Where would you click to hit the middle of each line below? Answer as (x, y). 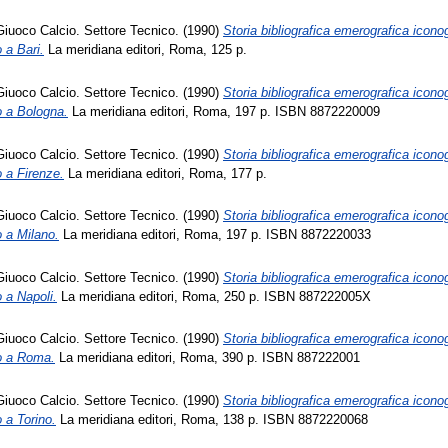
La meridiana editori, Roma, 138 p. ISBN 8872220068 (212, 420)
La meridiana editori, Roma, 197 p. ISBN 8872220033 (215, 235)
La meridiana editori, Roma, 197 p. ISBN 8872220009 (224, 112)
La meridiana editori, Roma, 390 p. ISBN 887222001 (207, 358)
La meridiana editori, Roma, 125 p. (145, 50)
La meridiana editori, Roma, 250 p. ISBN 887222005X (214, 296)
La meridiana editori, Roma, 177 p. (165, 173)
